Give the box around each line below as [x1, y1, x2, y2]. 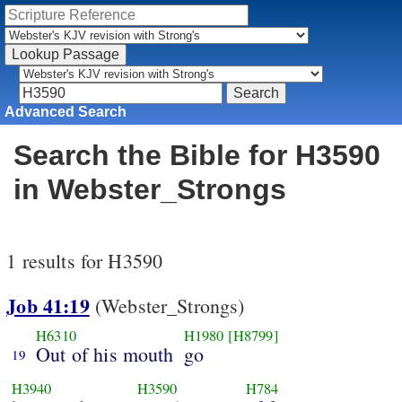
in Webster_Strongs [13, 173, 286, 206]
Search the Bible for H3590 [13, 139, 380, 172]
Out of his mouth [36, 340, 174, 367]
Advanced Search [4, 103, 127, 119]
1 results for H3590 [6, 248, 163, 275]
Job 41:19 [6, 291, 90, 321]
